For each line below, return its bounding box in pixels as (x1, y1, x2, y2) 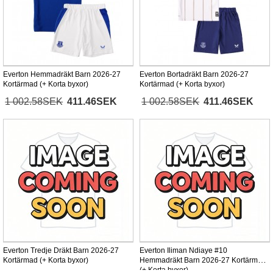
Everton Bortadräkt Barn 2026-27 (140, 70, 249, 79)
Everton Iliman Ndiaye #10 (140, 246, 227, 255)
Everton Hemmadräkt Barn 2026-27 (3, 70, 121, 79)
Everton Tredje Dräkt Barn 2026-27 (3, 246, 119, 255)
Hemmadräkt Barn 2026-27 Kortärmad (140, 256, 266, 265)
